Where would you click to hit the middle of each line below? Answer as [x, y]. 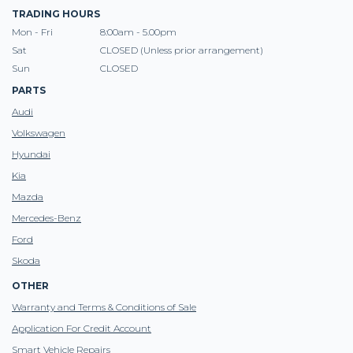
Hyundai [31, 154]
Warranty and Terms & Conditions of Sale [104, 307]
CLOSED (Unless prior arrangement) [182, 50]
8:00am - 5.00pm [138, 32]
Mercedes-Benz [46, 218]
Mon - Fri [32, 32]
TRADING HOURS [56, 14]
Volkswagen [39, 133]
